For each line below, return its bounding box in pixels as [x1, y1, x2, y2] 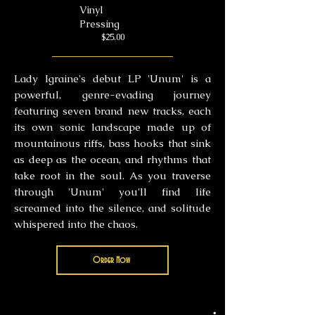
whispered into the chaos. [14, 217, 141, 231]
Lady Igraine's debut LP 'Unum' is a [14, 72, 211, 85]
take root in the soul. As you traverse [14, 169, 211, 182]
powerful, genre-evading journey [14, 88, 211, 101]
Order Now [92, 255, 130, 265]
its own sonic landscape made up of [14, 120, 211, 134]
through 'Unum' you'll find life [14, 185, 211, 198]
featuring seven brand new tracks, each [14, 104, 211, 117]
